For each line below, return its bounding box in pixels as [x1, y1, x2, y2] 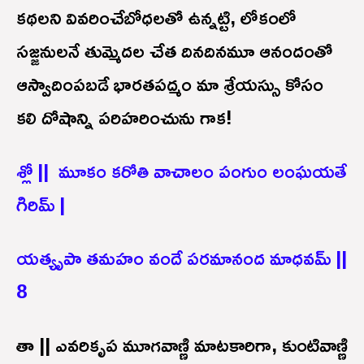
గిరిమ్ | [16, 184, 65, 223]
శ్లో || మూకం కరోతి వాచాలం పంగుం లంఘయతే [16, 151, 347, 189]
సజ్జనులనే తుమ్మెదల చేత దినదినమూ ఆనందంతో [16, 31, 332, 69]
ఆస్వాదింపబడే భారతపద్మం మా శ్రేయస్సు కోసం [16, 64, 323, 102]
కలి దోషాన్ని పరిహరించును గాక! [16, 97, 232, 136]
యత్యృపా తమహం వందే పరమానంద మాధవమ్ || [16, 238, 347, 276]
